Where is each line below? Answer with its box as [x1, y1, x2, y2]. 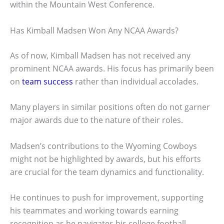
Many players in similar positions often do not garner [10, 101, 210, 113]
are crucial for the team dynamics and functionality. [10, 166, 204, 177]
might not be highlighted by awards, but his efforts [10, 153, 201, 164]
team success [22, 75, 73, 87]
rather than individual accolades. [73, 75, 198, 87]
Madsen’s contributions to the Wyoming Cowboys [10, 140, 197, 151]
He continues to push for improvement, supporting [10, 192, 203, 203]
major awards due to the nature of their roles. [10, 114, 183, 126]
